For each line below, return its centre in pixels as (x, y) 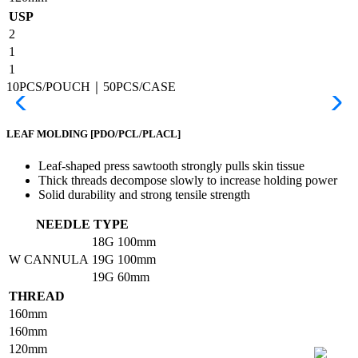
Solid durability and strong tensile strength (144, 194)
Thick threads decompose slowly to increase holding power (188, 180)
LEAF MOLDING (48, 134)
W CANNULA (49, 259)
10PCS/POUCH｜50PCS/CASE (91, 87)
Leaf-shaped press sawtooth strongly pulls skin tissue (171, 165)
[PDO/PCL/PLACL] (135, 134)
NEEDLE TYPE (82, 224)
